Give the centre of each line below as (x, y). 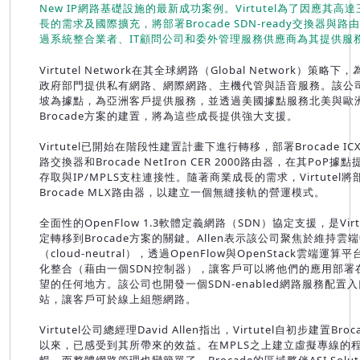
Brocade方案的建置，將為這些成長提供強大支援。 (170, 116)
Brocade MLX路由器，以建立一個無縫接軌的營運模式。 (184, 192)
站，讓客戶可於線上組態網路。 (120, 299)
